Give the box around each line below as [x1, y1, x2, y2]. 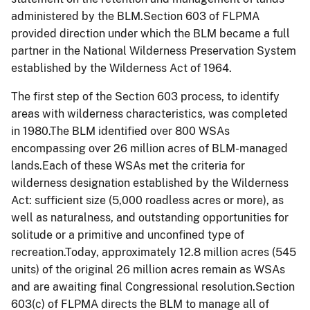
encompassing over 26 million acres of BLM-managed [11, 141, 288, 155]
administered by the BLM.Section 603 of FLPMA [11, 9, 259, 23]
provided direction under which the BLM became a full [11, 26, 290, 40]
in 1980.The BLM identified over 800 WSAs [11, 124, 230, 138]
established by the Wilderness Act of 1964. [11, 61, 232, 75]
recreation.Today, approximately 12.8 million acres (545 [11, 245, 296, 259]
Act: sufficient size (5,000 [11, 193, 145, 207]
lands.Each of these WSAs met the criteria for [11, 158, 245, 172]
